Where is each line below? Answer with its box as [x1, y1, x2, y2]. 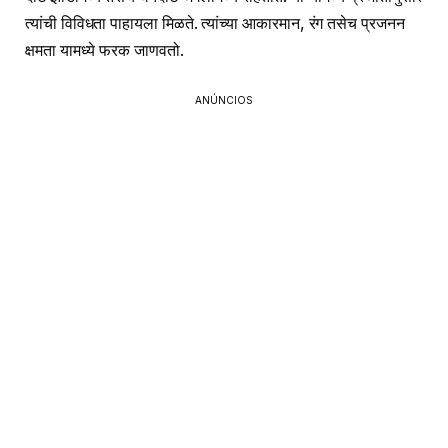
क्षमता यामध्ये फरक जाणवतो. [25, 41, 184, 61]
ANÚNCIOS [195, 94, 253, 107]
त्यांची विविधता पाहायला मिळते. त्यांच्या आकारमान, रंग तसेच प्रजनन [25, 14, 405, 34]
